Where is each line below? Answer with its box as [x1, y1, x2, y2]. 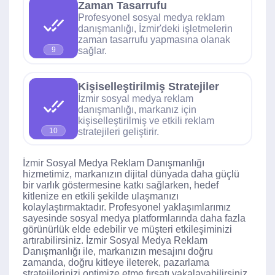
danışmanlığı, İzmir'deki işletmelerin [78, 23, 233, 34]
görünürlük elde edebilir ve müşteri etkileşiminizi [23, 224, 232, 234]
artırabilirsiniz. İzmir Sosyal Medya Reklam [23, 235, 207, 246]
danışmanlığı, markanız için [78, 104, 196, 115]
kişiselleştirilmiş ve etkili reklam [78, 115, 214, 126]
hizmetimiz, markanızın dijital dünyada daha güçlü [23, 169, 239, 179]
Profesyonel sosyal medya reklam [78, 12, 225, 23]
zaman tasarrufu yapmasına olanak [78, 34, 230, 45]
